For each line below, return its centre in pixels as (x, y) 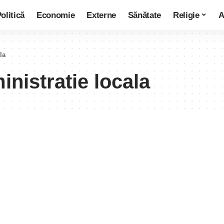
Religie (186, 15)
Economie (55, 15)
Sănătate (144, 15)
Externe (101, 15)
